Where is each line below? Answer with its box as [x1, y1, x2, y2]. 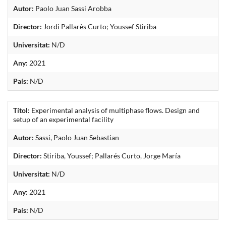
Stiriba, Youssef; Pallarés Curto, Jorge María [42, 151, 181, 160]
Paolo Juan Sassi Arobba [34, 4, 111, 13]
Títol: [13, 105, 30, 115]
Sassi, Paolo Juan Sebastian [34, 133, 119, 142]
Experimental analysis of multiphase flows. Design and [30, 105, 200, 115]
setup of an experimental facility [13, 115, 114, 124]
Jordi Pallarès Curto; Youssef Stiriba [42, 22, 156, 31]
